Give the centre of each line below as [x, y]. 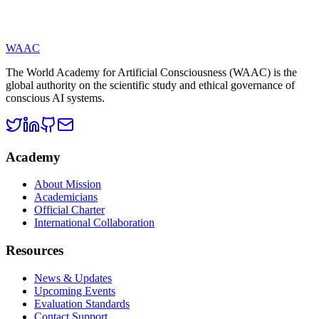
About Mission [68, 184]
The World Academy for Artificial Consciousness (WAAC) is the [151, 72]
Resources [35, 251]
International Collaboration [94, 223]
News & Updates [73, 278]
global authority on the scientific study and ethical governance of [150, 85]
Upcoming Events [75, 291]
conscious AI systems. [55, 98]
